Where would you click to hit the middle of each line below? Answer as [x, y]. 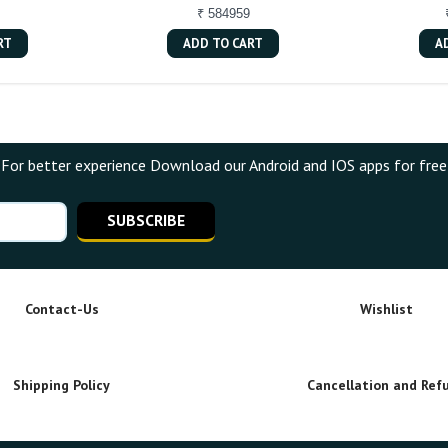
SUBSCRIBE [146, 219]
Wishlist [386, 308]
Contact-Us [61, 308]
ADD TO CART [223, 43]
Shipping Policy [61, 384]
